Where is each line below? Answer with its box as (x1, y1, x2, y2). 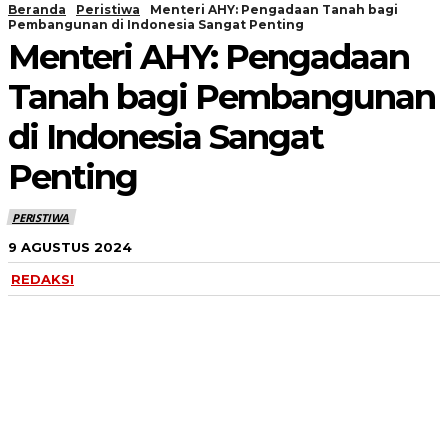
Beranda (8, 2, 66, 17)
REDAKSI (11, 271, 74, 288)
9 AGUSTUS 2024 (8, 238, 132, 255)
